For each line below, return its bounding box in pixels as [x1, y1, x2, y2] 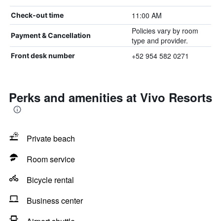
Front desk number [11, 51, 75, 60]
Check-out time [11, 11, 64, 19]
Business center [27, 195, 83, 206]
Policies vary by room [131, 26, 198, 36]
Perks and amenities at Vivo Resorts [9, 89, 212, 106]
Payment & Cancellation [11, 31, 91, 39]
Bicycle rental [27, 174, 74, 185]
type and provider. [131, 36, 188, 45]
